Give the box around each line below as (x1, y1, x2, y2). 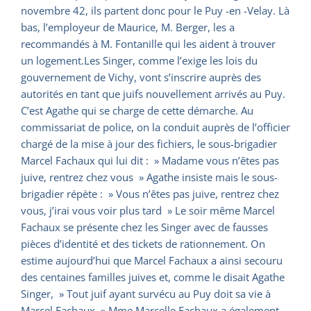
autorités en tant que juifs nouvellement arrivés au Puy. (21, 87, 285, 101)
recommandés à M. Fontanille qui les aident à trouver (21, 37, 276, 51)
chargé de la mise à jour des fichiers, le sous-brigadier (21, 137, 277, 151)
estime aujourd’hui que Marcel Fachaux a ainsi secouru (21, 253, 283, 268)
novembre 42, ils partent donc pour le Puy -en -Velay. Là (21, 3, 289, 18)
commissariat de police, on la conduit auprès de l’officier (21, 120, 290, 135)
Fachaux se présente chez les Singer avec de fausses (21, 220, 268, 235)
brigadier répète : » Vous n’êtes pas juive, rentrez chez (21, 187, 279, 201)
